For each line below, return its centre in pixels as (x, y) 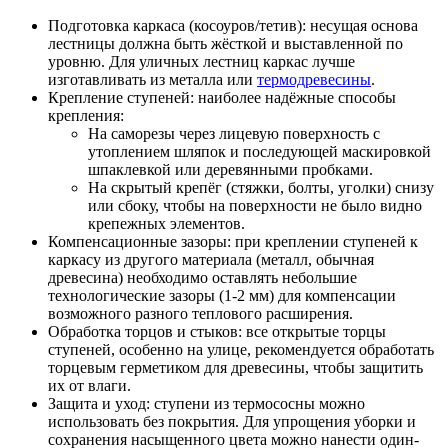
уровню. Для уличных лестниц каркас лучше (201, 62)
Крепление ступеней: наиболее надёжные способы (222, 98)
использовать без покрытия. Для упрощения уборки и (232, 422)
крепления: (86, 116)
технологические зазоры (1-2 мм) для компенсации (222, 296)
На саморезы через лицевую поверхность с (234, 134)
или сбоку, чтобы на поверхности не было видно (255, 206)
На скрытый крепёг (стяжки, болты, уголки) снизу (261, 188)
